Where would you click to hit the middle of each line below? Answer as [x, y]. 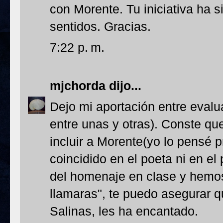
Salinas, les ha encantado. [124, 211]
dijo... [123, 86]
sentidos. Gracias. [100, 26]
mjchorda [78, 86]
